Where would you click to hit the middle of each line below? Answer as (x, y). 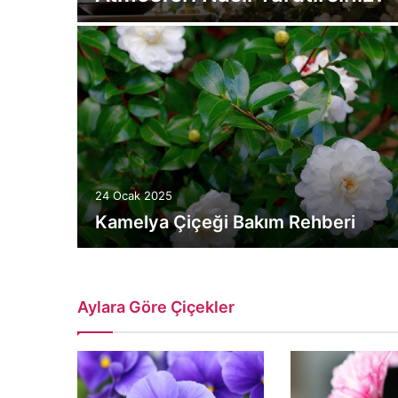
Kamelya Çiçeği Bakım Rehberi (225, 222)
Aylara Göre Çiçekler (156, 307)
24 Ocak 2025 (134, 195)
